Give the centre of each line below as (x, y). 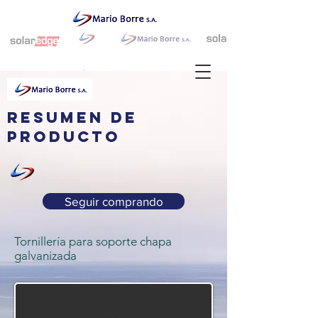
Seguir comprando (114, 201)
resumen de (72, 117)
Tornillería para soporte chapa (93, 241)
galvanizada (45, 256)
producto (64, 137)
